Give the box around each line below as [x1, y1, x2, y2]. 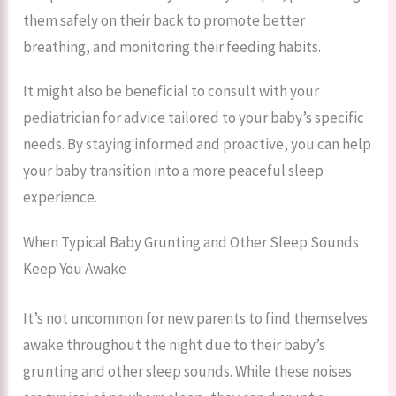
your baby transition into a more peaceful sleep [23, 161, 324, 181]
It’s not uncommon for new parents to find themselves [23, 308, 369, 328]
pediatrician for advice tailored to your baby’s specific [23, 108, 365, 128]
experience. [23, 187, 98, 208]
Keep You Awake [23, 259, 127, 279]
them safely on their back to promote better [23, 10, 306, 30]
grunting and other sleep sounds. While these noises [23, 361, 353, 381]
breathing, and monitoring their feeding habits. [23, 36, 322, 57]
